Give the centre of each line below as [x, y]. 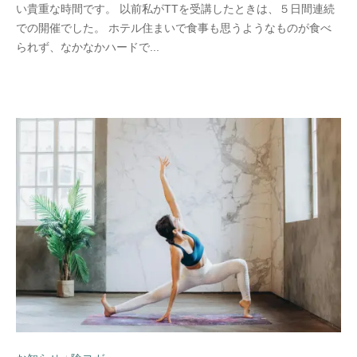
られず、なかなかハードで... [88, 48]
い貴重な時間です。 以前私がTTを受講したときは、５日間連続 [175, 10]
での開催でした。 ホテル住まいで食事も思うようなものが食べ [174, 29]
